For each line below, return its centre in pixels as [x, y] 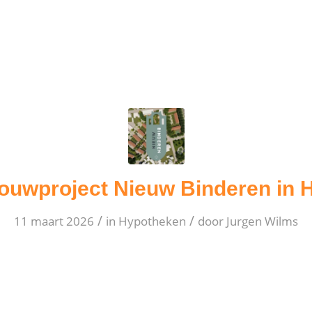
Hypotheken [152, 221]
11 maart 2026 [54, 221]
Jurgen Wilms [262, 221]
